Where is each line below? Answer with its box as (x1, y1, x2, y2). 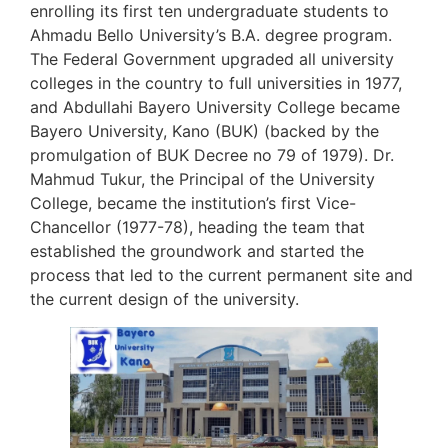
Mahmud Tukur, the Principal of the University (30, 169, 375, 190)
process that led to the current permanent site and (30, 265, 413, 286)
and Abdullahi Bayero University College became (30, 97, 400, 118)
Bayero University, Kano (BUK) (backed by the (30, 121, 379, 142)
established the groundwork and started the (30, 241, 364, 262)
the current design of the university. (30, 289, 299, 310)
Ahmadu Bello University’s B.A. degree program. (30, 25, 392, 46)
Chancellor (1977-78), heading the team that (30, 217, 365, 238)
